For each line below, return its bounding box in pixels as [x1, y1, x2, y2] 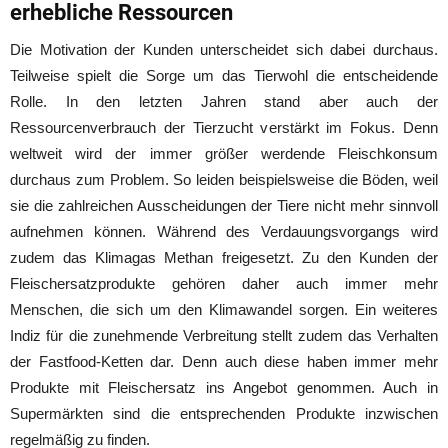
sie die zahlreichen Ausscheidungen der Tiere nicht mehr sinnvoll [10, 196, 438, 214]
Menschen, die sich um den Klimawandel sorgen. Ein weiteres [10, 300, 438, 318]
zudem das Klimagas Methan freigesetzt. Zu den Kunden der [10, 248, 438, 266]
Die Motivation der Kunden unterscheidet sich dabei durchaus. [10, 40, 438, 58]
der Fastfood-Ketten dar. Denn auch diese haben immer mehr [10, 352, 438, 370]
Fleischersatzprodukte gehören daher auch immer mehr [10, 274, 438, 292]
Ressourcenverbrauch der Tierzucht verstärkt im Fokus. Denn [10, 118, 438, 136]
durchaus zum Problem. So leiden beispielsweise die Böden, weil [10, 170, 438, 188]
